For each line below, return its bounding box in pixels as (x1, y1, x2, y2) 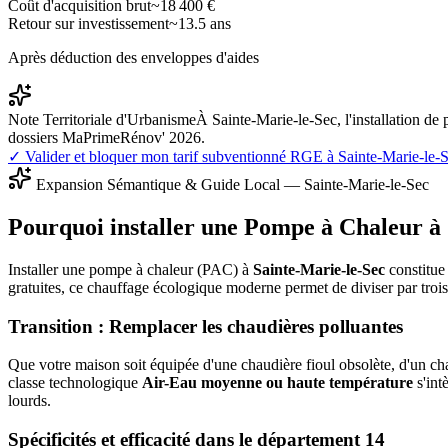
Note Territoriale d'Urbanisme (8, 111, 196, 129)
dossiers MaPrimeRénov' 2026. (8, 129, 205, 147)
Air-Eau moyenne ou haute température (142, 374, 413, 392)
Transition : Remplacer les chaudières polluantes (8, 315, 403, 337)
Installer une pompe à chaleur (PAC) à (8, 260, 253, 278)
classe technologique (8, 374, 142, 392)
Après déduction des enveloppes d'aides (8, 49, 259, 67)
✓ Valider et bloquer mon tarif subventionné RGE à (8, 148, 338, 166)
